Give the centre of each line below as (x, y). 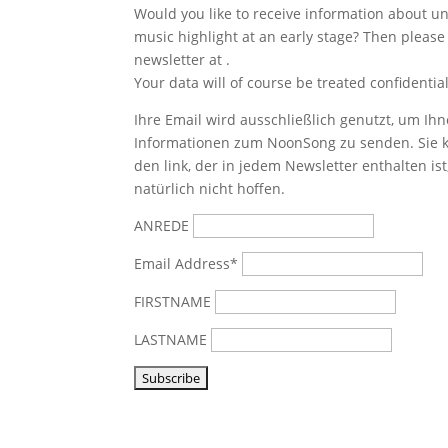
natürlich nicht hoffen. (210, 188)
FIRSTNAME (175, 301)
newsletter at (180, 59)
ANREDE (162, 225)
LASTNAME (173, 339)
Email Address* (188, 263)
